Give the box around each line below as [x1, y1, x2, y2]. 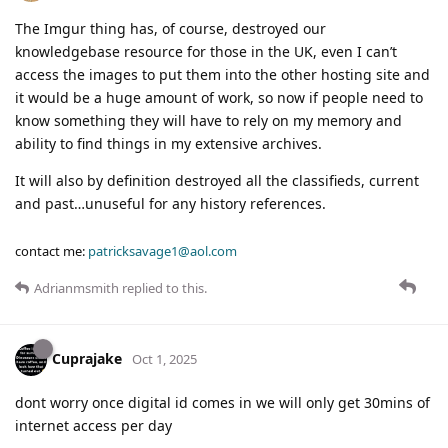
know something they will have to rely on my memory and [15, 111, 402, 131]
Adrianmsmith [34, 279, 119, 298]
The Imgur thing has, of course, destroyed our [15, 19, 326, 39]
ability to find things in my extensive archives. [15, 134, 322, 154]
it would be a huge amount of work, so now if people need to [15, 88, 423, 108]
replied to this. [119, 279, 207, 298]
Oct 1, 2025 [132, 350, 197, 369]
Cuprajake [52, 349, 122, 369]
